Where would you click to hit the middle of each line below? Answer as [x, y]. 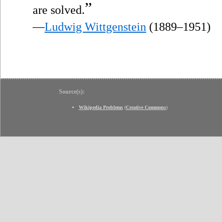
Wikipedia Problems [101, 107]
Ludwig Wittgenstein [95, 27]
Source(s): [72, 91]
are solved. [59, 10]
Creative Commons [146, 107]
